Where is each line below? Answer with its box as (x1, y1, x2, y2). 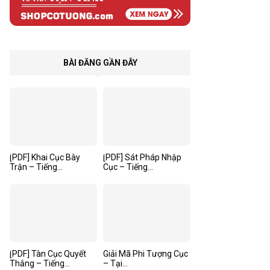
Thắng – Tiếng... (10, 258, 70, 268)
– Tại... (103, 258, 128, 268)
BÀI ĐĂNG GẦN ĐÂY (63, 58, 137, 68)
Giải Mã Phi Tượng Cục (103, 248, 188, 259)
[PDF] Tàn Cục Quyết (10, 248, 86, 259)
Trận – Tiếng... (10, 162, 63, 172)
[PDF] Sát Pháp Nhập (103, 152, 181, 162)
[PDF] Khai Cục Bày (10, 152, 80, 162)
